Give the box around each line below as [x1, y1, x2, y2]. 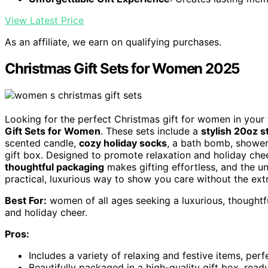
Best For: [5, 194, 47, 207]
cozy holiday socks [79, 137, 167, 150]
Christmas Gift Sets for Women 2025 [5, 60, 240, 78]
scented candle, [5, 137, 79, 150]
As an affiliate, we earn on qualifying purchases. [5, 36, 221, 48]
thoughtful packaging [5, 161, 104, 173]
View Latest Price [5, 14, 84, 27]
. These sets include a [100, 125, 201, 138]
